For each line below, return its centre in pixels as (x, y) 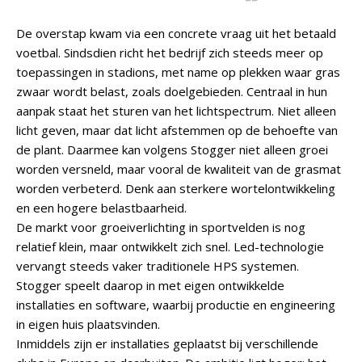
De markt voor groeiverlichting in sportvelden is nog (161, 227)
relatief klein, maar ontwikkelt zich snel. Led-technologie (170, 246)
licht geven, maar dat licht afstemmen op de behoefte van (177, 130)
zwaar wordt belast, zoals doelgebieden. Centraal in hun (172, 91)
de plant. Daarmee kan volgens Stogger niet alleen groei (172, 149)
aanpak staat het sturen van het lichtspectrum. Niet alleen (176, 111)
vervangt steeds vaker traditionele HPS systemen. (158, 266)
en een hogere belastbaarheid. (101, 208)
